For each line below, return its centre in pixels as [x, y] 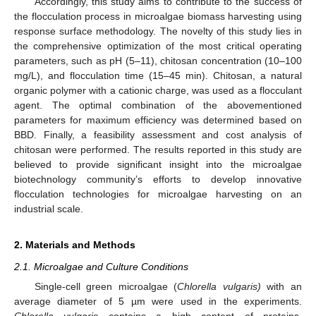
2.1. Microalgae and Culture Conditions [101, 267]
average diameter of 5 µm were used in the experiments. [158, 301]
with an [281, 286]
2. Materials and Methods [75, 245]
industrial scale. [49, 209]
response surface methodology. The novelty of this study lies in [158, 31]
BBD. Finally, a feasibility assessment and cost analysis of [158, 135]
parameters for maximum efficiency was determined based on [158, 120]
